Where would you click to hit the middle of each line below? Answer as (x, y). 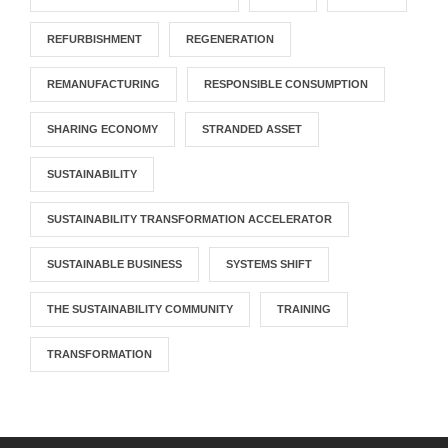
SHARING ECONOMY (102, 128)
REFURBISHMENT (94, 38)
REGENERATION (230, 38)
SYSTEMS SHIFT (269, 263)
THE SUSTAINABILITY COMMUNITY (140, 308)
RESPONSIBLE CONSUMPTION (286, 83)
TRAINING (304, 308)
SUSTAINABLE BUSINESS (114, 263)
